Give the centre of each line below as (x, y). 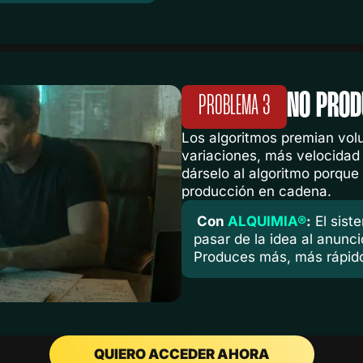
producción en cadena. (256, 192)
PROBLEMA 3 (234, 107)
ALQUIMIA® (265, 222)
